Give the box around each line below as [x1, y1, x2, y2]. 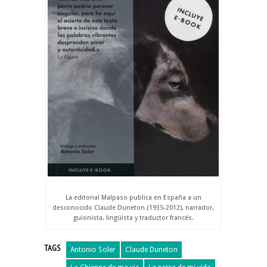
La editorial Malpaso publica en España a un [65, 193, 201, 201]
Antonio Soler [70, 245, 116, 254]
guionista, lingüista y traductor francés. [73, 213, 194, 222]
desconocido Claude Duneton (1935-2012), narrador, [52, 203, 214, 212]
